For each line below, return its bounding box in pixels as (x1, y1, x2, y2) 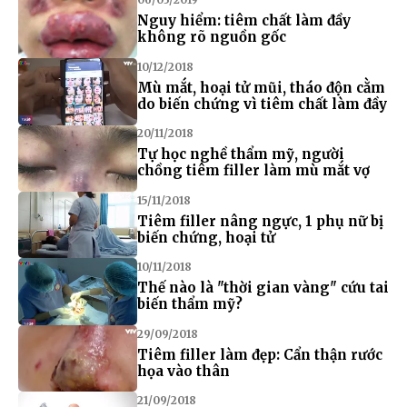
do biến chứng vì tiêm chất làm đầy (136, 94, 387, 113)
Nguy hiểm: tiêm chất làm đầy (136, 12, 351, 30)
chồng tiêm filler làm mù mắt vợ (136, 162, 370, 180)
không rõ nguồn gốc (136, 28, 286, 46)
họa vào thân (136, 362, 230, 380)
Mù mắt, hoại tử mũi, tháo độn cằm (136, 78, 385, 96)
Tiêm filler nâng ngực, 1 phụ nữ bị (136, 212, 383, 230)
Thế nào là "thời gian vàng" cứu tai (136, 279, 389, 297)
